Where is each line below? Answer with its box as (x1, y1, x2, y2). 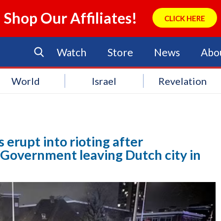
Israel (92, 75, 117, 87)
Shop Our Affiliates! (4, 9, 138, 27)
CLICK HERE (164, 14, 205, 23)
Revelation (158, 75, 207, 87)
